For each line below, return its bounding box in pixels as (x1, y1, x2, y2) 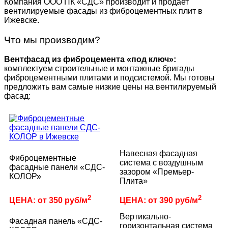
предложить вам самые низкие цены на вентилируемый (4, 82, 216, 92)
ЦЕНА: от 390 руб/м (120, 195, 198, 205)
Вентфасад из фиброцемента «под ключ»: (4, 55, 176, 64)
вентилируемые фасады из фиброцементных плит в (4, 6, 203, 15)
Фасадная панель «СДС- (9, 217, 102, 226)
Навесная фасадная (120, 149, 197, 158)
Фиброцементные (9, 154, 76, 163)
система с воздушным (120, 158, 203, 167)
